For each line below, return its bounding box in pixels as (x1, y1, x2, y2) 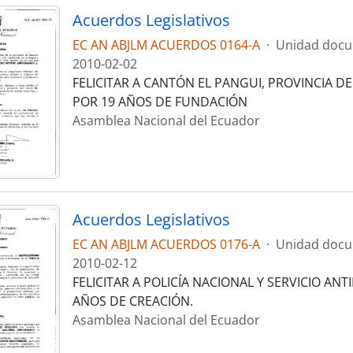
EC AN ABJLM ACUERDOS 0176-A (72, 236, 260, 254)
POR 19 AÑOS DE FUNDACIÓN (72, 93, 247, 111)
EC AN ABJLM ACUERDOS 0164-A (72, 36, 260, 54)
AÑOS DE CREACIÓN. (72, 292, 193, 310)
